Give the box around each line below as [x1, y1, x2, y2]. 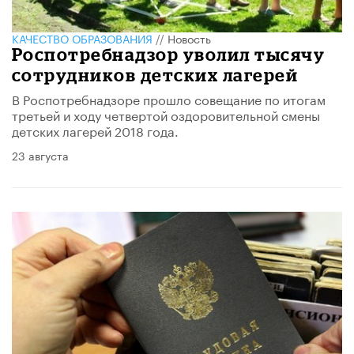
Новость [168, 28, 211, 47]
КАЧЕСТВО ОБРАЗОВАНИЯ [12, 28, 153, 47]
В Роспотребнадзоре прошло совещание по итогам [12, 88, 326, 108]
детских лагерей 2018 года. [12, 119, 179, 140]
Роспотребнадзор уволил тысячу [12, 43, 326, 64]
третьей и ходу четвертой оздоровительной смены [12, 104, 320, 124]
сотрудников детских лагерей [12, 64, 299, 85]
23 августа [12, 145, 69, 164]
